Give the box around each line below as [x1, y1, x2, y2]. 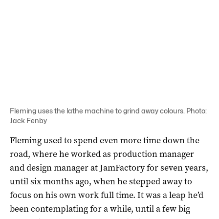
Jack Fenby [10, 116, 47, 125]
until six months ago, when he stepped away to [10, 175, 192, 187]
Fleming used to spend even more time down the [10, 134, 199, 146]
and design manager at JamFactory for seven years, [10, 161, 208, 174]
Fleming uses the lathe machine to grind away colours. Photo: [10, 106, 207, 115]
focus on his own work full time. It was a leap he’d [10, 189, 203, 201]
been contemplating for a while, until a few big [10, 202, 190, 215]
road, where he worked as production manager [10, 148, 194, 160]
